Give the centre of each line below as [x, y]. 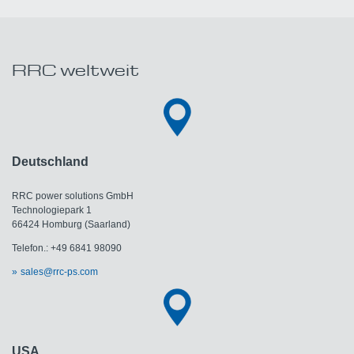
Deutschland [50, 161]
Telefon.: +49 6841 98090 [67, 248]
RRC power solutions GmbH [73, 196]
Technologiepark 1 [52, 210]
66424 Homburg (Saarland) [71, 224]
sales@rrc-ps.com [59, 271]
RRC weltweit [75, 70]
